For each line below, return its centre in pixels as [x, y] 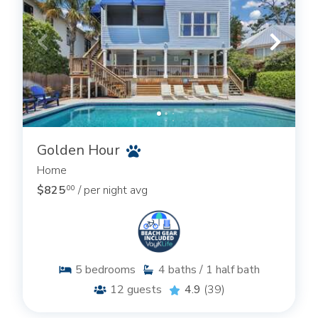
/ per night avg [113, 191]
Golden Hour [80, 150]
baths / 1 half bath [214, 270]
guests [144, 290]
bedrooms [110, 270]
